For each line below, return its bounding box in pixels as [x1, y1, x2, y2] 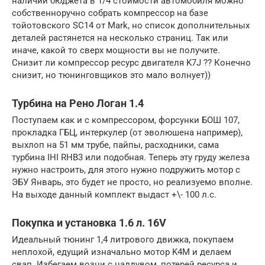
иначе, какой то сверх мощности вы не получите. [12, 44, 220, 56]
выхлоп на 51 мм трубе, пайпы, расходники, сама [12, 139, 219, 150]
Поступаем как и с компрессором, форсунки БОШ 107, [12, 114, 240, 125]
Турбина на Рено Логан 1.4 [12, 96, 144, 109]
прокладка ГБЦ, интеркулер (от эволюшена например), [12, 127, 243, 138]
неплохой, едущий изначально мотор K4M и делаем [12, 246, 231, 257]
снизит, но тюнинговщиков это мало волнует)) [12, 69, 211, 80]
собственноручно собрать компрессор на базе [12, 7, 208, 18]
